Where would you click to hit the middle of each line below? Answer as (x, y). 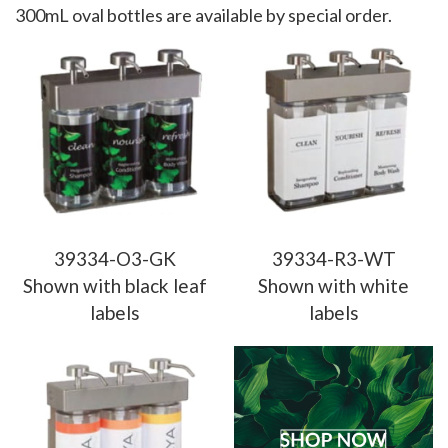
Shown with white (333, 286)
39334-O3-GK (114, 259)
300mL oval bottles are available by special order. (203, 15)
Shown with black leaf (114, 286)
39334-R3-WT (333, 259)
